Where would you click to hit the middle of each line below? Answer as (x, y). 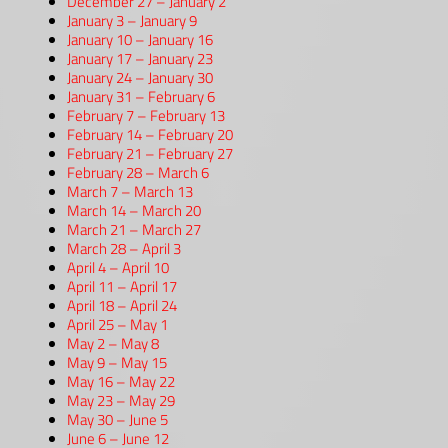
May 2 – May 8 (113, 344)
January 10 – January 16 (140, 40)
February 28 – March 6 (138, 173)
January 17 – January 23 (140, 59)
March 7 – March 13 (130, 192)
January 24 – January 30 (140, 78)
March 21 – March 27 (134, 230)
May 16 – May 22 (121, 382)
